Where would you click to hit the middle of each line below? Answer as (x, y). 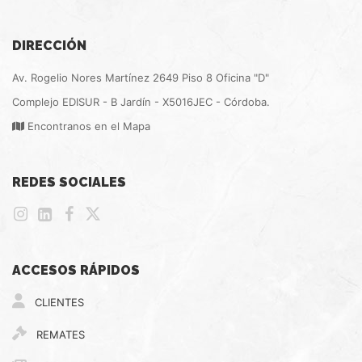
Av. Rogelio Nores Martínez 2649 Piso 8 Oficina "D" (141, 78)
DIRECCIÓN (49, 46)
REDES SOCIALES (69, 182)
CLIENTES (58, 302)
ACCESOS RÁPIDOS (76, 270)
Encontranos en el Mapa (87, 126)
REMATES (59, 335)
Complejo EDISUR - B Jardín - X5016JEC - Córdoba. (141, 102)
